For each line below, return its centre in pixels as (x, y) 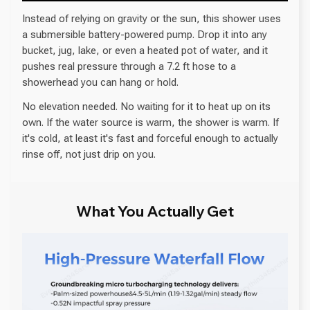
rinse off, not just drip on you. (89, 154)
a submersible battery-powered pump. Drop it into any (145, 34)
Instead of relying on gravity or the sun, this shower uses (152, 18)
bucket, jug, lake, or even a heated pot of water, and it (145, 50)
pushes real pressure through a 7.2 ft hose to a (129, 66)
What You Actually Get (155, 211)
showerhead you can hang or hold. (100, 82)
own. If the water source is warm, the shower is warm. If (151, 122)
